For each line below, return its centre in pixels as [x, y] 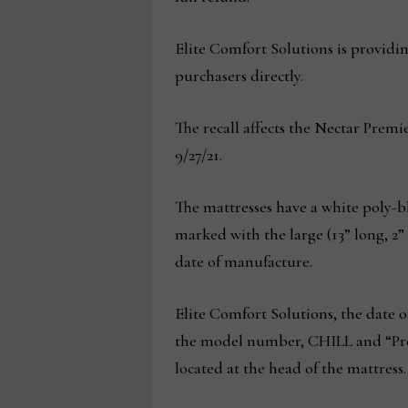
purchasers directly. [239, 76]
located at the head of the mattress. [290, 368]
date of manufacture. [243, 261]
